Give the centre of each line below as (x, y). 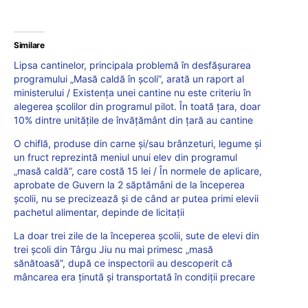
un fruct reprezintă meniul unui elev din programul (125, 157)
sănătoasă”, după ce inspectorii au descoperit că (123, 263)
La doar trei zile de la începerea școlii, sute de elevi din (136, 235)
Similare (29, 45)
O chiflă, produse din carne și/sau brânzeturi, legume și (137, 143)
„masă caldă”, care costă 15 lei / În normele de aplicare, (138, 170)
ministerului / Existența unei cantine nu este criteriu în (132, 92)
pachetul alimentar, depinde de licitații (99, 212)
